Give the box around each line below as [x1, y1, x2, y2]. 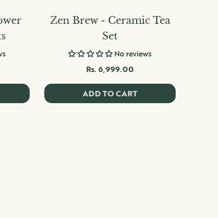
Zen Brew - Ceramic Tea [50, 15, 170, 27]
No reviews [114, 48, 152, 59]
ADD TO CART [83, 88, 137, 100]
